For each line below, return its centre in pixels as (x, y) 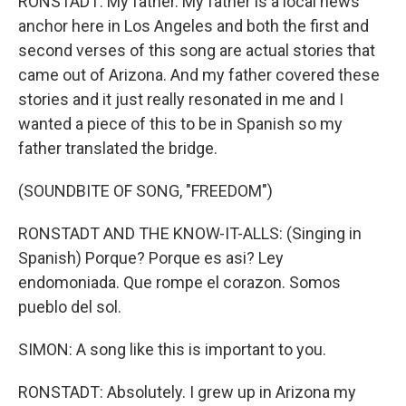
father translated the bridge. (118, 148)
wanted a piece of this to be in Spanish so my (180, 124)
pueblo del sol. (70, 307)
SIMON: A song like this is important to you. (172, 349)
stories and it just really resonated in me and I (181, 99)
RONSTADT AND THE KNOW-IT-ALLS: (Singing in (190, 233)
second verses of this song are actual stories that (197, 50)
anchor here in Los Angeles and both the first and (193, 26)
